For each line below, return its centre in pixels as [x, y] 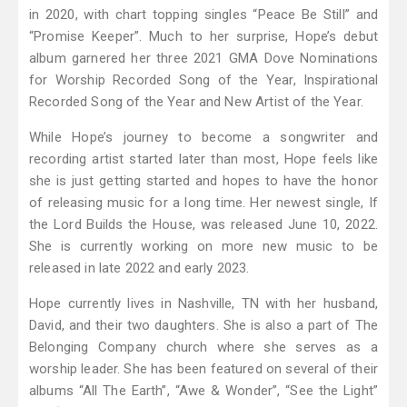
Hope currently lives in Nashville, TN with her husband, [203, 304]
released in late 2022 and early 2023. [139, 268]
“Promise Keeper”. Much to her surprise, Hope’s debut [203, 37]
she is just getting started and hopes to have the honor [203, 181]
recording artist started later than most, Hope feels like [203, 159]
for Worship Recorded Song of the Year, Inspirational [203, 80]
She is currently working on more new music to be [203, 247]
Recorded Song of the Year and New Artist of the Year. [196, 102]
